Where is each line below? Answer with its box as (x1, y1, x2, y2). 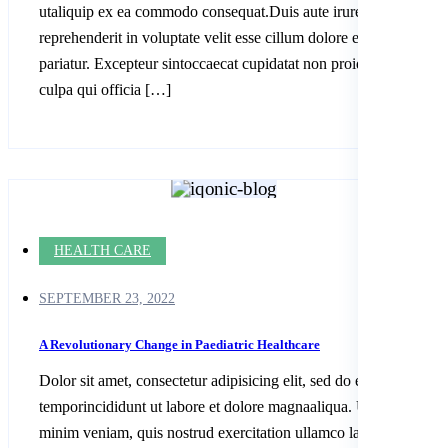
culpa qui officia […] (39, 80, 171, 98)
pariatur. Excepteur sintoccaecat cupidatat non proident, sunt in (39, 54, 433, 72)
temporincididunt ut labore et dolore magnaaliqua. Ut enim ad (39, 397, 426, 415)
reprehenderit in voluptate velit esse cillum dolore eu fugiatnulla (39, 28, 438, 46)
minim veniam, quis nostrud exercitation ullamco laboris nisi (39, 423, 417, 441)
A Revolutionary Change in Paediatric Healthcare (39, 336, 320, 352)
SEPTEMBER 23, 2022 (39, 290, 175, 306)
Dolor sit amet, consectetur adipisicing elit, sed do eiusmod (39, 371, 408, 389)
